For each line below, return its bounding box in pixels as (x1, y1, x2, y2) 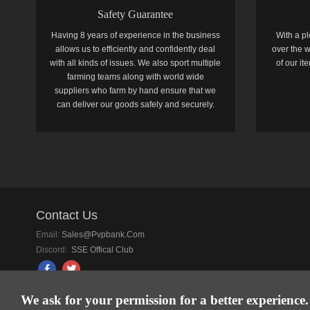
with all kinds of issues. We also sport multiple (50, 58, 221, 68)
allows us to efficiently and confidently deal (55, 44, 216, 54)
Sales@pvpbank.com (62, 230, 145, 239)
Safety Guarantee (98, 8, 174, 20)
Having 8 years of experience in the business (51, 30, 220, 40)
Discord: (36, 245, 67, 255)
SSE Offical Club (69, 245, 134, 255)
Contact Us (36, 208, 98, 222)
